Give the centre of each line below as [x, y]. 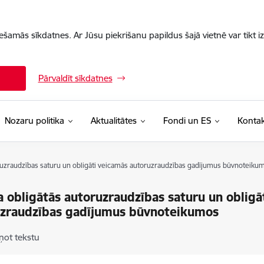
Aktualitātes [113, 121]
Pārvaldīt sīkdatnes [75, 78]
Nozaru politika [34, 121]
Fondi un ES [187, 121]
